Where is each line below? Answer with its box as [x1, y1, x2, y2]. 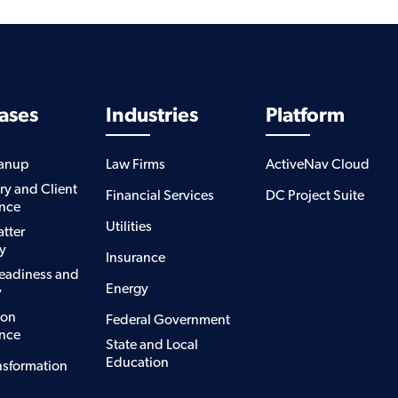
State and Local [105, 337, 198, 352]
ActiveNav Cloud [265, 156, 370, 171]
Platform [265, 105, 345, 126]
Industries [105, 105, 198, 126]
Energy [105, 281, 148, 296]
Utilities [105, 219, 152, 234]
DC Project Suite [265, 187, 364, 203]
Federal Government [105, 312, 230, 327]
